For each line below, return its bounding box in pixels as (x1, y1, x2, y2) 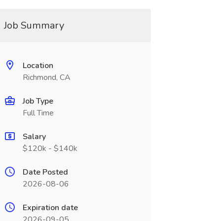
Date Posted (22, 167, 68, 178)
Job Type (22, 96, 53, 107)
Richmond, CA (22, 72, 71, 83)
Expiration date (22, 202, 78, 213)
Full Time (22, 108, 54, 118)
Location (22, 60, 53, 71)
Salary (22, 131, 46, 142)
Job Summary (3, 19, 64, 32)
